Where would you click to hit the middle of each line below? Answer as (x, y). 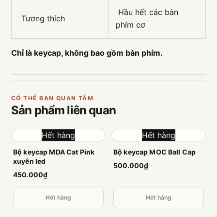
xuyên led (30, 161)
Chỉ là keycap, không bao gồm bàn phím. (87, 53)
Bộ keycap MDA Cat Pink (54, 152)
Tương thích (42, 18)
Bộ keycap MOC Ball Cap (155, 152)
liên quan (91, 110)
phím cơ (131, 25)
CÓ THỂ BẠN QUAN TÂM (53, 98)
